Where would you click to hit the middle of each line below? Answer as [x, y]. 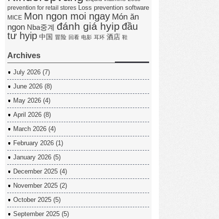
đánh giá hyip [88, 26]
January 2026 [32, 157]
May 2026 [27, 100]
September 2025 [36, 214]
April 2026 [27, 115]
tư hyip [22, 36]
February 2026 [33, 143]
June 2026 [28, 86]
